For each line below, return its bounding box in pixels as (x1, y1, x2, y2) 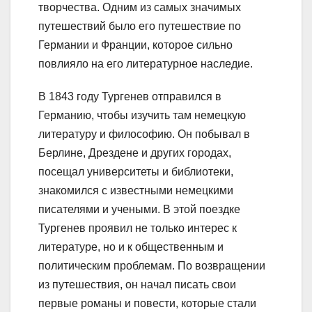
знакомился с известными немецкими (38, 185, 233, 197)
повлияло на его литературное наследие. (38, 58, 253, 70)
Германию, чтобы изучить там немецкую (38, 109, 246, 122)
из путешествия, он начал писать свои (38, 279, 236, 291)
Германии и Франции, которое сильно (38, 39, 233, 52)
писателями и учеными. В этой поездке (38, 203, 240, 216)
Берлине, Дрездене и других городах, (38, 147, 231, 159)
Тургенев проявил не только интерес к (38, 222, 237, 235)
